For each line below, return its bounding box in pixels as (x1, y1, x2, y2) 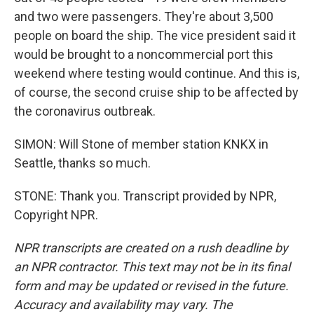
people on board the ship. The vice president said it (14, 28, 296, 43)
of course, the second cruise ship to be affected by (14, 85, 299, 100)
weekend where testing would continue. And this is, (14, 66, 299, 81)
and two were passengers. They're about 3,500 (14, 9, 273, 24)
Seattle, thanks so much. (14, 156, 151, 170)
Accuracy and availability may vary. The (14, 297, 233, 312)
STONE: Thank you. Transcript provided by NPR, (14, 189, 276, 203)
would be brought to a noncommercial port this (14, 47, 273, 62)
